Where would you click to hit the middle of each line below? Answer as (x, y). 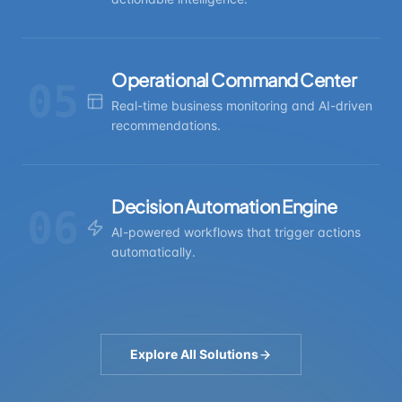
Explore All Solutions (194, 354)
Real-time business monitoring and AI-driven (242, 105)
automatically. (153, 252)
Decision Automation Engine (224, 206)
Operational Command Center (234, 79)
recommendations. (166, 125)
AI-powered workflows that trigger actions (236, 232)
